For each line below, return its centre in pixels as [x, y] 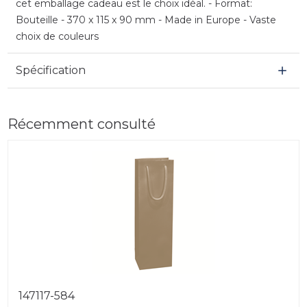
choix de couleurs [57, 36]
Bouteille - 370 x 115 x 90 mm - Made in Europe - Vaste [146, 20]
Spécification [50, 70]
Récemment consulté [81, 124]
